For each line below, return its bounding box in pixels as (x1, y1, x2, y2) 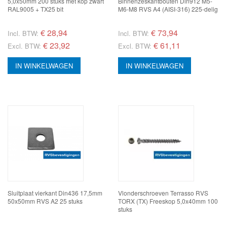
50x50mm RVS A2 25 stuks (8, 196, 83, 205)
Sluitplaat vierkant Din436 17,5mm (8, 188, 102, 197)
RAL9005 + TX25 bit (8, 4, 63, 13)
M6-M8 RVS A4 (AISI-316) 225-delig (118, 4, 218, 13)
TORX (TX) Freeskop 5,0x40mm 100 (118, 196, 218, 205)
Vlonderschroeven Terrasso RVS (118, 188, 209, 197)
